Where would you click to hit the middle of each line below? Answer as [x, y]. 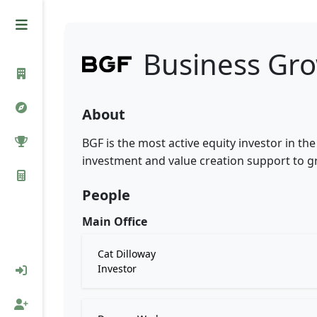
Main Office [115, 221]
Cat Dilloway [127, 254]
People [106, 195]
